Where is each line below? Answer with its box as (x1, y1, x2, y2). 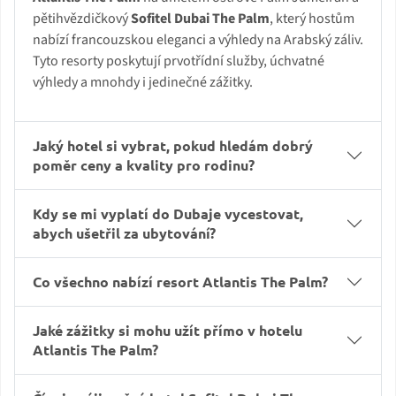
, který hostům (270, 9, 354, 29)
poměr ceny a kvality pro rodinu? (33, 156, 255, 175)
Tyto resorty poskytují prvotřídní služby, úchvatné (33, 51, 324, 72)
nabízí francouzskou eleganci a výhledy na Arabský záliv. (33, 30, 363, 50)
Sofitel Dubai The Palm (131, 9, 270, 29)
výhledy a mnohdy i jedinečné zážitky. (33, 72, 253, 93)
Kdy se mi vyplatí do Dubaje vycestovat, (33, 204, 303, 224)
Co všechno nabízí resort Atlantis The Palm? (33, 272, 328, 292)
